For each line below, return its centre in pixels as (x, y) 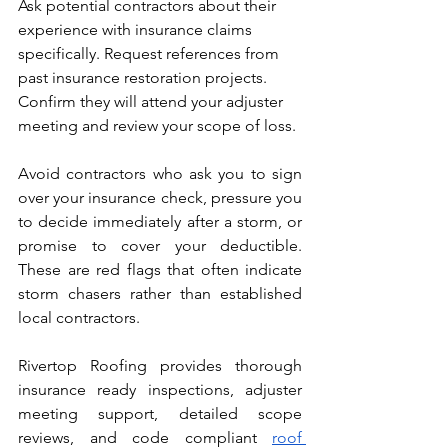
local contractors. (79, 318)
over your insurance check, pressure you (160, 198)
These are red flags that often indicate (160, 270)
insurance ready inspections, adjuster (160, 390)
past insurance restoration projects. (144, 78)
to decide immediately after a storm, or (160, 222)
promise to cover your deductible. (160, 246)
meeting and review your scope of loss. (157, 126)
